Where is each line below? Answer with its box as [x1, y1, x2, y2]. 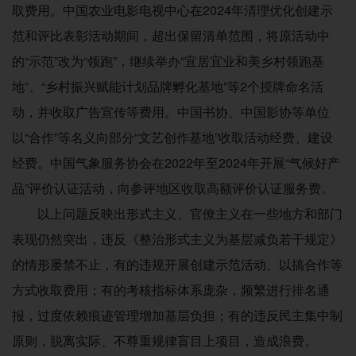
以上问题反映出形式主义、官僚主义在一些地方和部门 [37, 204, 342, 223]
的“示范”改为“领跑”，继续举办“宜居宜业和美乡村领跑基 [12, 52, 324, 71]
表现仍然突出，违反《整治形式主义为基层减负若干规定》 [12, 230, 342, 249]
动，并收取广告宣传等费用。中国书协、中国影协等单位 [12, 103, 330, 122]
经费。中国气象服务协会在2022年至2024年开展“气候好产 [12, 153, 340, 172]
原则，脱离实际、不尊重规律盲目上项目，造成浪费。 [12, 331, 317, 350]
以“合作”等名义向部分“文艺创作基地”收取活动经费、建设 [12, 128, 333, 147]
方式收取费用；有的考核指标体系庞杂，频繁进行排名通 [12, 281, 330, 300]
